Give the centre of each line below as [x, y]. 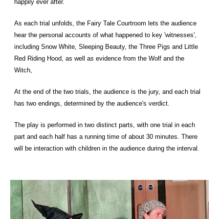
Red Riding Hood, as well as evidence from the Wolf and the [99, 58]
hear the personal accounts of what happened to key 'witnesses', [106, 35]
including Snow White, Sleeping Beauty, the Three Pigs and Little [106, 46]
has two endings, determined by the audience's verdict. [93, 103]
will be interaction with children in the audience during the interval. [107, 148]
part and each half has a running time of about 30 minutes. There [106, 136]
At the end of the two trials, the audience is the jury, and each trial [108, 91]
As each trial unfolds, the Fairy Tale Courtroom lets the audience [106, 23]
